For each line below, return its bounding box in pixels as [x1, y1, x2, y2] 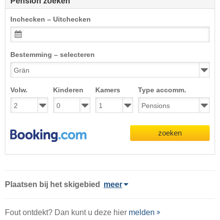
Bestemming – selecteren [10, 51, 95, 58]
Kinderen [53, 86, 83, 94]
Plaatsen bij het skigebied [5, 180, 100, 189]
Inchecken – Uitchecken [10, 16, 91, 23]
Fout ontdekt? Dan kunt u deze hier [5, 208, 129, 217]
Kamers [95, 86, 121, 94]
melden [129, 208, 155, 217]
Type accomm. [137, 86, 186, 94]
